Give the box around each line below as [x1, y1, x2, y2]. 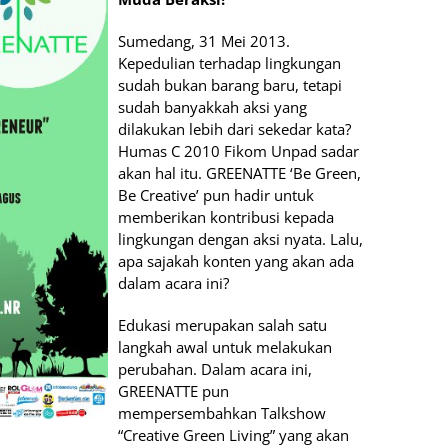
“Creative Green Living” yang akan [118, 424, 349, 445]
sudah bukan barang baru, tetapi [118, 74, 342, 95]
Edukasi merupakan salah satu [118, 314, 327, 335]
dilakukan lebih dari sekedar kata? [118, 118, 351, 139]
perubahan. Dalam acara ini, [118, 358, 312, 379]
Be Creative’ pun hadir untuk [118, 184, 314, 205]
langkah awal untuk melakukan [118, 336, 332, 357]
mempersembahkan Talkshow [118, 402, 326, 423]
